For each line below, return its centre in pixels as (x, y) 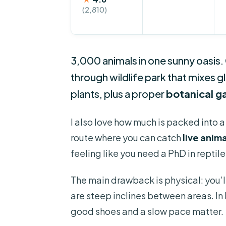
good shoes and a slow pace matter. (147, 211)
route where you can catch (127, 138)
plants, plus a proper (118, 94)
